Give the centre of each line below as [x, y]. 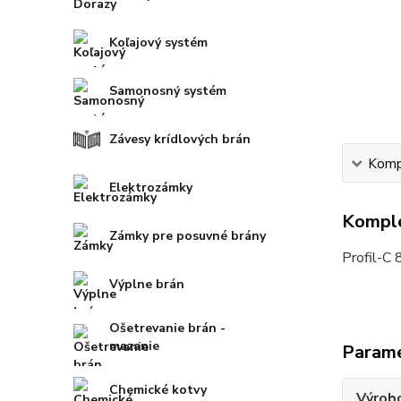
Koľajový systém [158, 43]
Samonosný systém [168, 91]
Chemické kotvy [158, 390]
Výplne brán [147, 285]
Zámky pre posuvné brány [188, 236]
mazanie [134, 346]
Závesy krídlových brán [180, 140]
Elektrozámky [151, 188]
